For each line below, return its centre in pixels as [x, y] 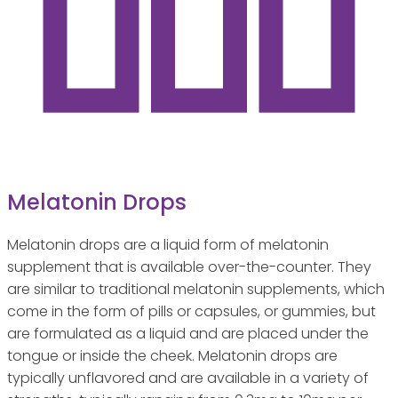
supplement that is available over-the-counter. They [189, 267]
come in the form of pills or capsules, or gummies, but [191, 311]
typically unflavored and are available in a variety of [188, 378]
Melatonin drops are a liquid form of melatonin [168, 244]
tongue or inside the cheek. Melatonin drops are [172, 355]
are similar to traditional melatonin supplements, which [196, 289]
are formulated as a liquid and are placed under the [188, 333]
